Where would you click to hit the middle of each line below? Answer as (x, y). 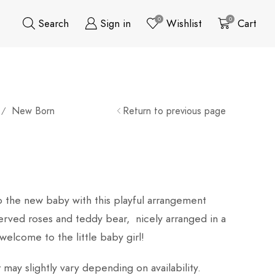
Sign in (115, 23)
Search (53, 23)
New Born (33, 110)
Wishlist (184, 23)
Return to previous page (174, 110)
